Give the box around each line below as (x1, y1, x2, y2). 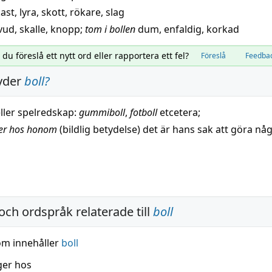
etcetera (160, 106, 198, 119)
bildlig (63, 123, 90, 136)
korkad (206, 22, 239, 36)
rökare (70, 5, 101, 19)
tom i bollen (85, 22, 135, 36)
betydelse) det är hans (90, 123, 197, 136)
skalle (19, 22, 46, 36)
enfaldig (164, 22, 202, 36)
